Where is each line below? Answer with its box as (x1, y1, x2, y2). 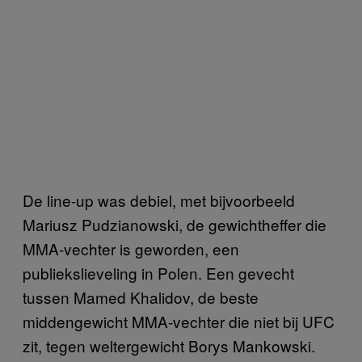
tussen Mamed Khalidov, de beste (23, 285, 259, 308)
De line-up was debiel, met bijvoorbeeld (23, 188, 295, 211)
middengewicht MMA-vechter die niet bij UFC (23, 309, 335, 332)
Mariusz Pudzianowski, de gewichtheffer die (23, 213, 326, 235)
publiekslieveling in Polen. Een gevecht (23, 261, 294, 284)
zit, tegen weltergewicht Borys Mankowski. (23, 334, 315, 356)
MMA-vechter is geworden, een (23, 237, 239, 259)
